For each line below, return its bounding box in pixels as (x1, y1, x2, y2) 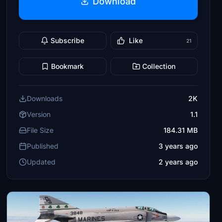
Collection (142, 62, 176, 70)
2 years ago (158, 158, 198, 166)
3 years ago (158, 142, 198, 150)
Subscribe (51, 36, 85, 45)
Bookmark (51, 62, 84, 70)
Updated (27, 158, 56, 166)
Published (27, 142, 59, 150)
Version (27, 110, 51, 118)
